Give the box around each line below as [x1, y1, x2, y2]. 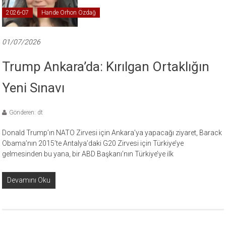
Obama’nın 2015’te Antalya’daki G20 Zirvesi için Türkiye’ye [2, 139, 184, 148]
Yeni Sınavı [2, 80, 65, 96]
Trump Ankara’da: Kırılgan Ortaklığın [2, 59, 210, 75]
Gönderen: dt [9, 109, 43, 117]
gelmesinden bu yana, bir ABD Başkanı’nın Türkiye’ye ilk [2, 150, 174, 158]
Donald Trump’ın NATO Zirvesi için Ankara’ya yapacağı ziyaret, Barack [2, 129, 222, 137]
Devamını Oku [7, 176, 51, 185]
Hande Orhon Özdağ [41, 9, 96, 17]
